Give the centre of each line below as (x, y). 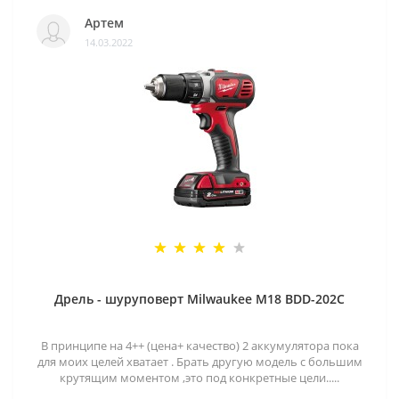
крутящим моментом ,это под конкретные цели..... (199, 378)
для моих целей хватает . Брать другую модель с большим (199, 362)
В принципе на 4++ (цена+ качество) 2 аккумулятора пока (199, 346)
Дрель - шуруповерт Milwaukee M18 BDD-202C (199, 299)
